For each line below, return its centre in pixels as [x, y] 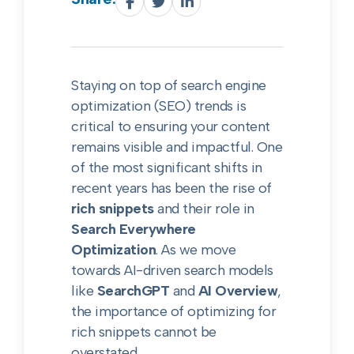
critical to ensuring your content [171, 126]
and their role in [204, 209]
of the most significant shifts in [167, 168]
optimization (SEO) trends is [159, 106]
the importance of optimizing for [174, 311]
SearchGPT [133, 291]
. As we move [196, 250]
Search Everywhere [134, 229]
